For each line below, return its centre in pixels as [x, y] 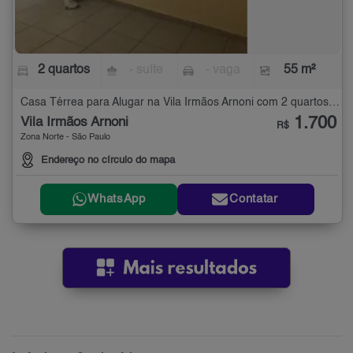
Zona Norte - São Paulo [65, 137]
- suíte [147, 70]
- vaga [223, 70]
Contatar [254, 199]
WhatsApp [117, 199]
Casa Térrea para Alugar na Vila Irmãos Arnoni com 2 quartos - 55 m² [334, 102]
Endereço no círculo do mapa [108, 160]
